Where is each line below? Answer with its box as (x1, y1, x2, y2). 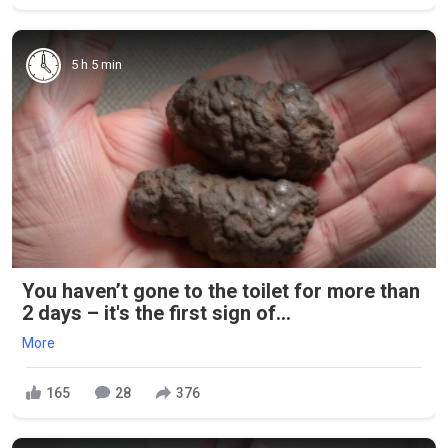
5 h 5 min (71, 57, 122, 73)
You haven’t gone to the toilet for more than (22, 279, 420, 304)
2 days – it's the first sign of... (22, 301, 291, 326)
